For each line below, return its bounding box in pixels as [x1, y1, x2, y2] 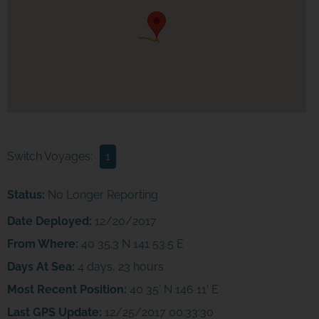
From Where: [6, 236, 78, 251]
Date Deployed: [6, 214, 92, 228]
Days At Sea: [6, 259, 75, 273]
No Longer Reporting [44, 187, 158, 202]
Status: [6, 187, 45, 202]
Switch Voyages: [6, 149, 93, 163]
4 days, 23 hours [74, 259, 164, 273]
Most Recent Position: [6, 282, 127, 296]
